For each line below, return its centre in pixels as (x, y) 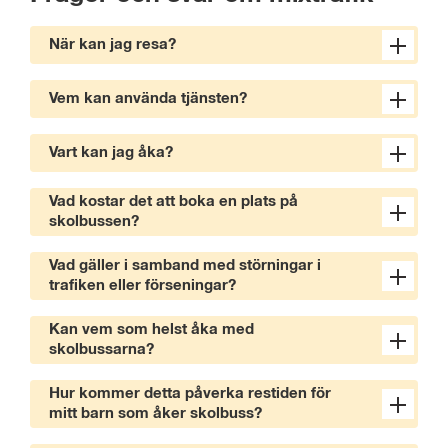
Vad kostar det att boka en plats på (173, 201)
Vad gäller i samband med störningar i (185, 265)
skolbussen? (94, 221)
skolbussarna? (101, 349)
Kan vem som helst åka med (151, 329)
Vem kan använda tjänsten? (148, 98)
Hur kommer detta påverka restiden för (190, 393)
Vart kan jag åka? (111, 152)
